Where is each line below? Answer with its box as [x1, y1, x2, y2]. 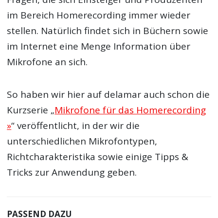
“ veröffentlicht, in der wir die [11, 119, 140, 132]
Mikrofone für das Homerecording [54, 103, 206, 116]
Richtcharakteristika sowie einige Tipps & [7, 150, 189, 163]
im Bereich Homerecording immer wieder [7, 9, 191, 22]
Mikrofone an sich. [7, 55, 88, 69]
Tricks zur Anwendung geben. [7, 165, 137, 179]
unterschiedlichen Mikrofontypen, [7, 134, 158, 147]
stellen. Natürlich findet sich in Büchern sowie [7, 24, 209, 37]
